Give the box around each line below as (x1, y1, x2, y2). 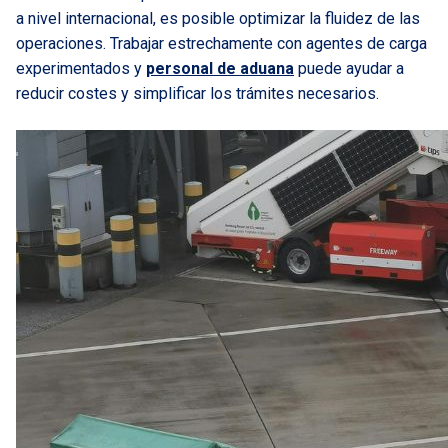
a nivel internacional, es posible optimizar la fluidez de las (16, 9, 420, 28)
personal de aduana (146, 59, 294, 78)
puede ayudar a (298, 59, 404, 78)
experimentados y (16, 59, 146, 78)
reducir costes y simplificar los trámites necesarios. (16, 84, 379, 103)
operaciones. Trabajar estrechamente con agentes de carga (16, 34, 427, 53)
